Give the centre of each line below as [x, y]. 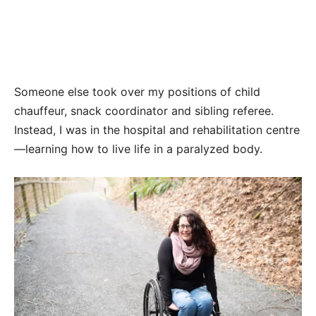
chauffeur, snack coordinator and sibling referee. [144, 110]
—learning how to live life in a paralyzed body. [138, 148]
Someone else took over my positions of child [137, 91]
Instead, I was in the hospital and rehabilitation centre [157, 129]
